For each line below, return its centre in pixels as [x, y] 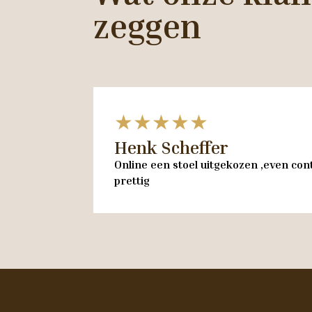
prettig [132, 180]
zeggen [148, 25]
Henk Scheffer [171, 147]
